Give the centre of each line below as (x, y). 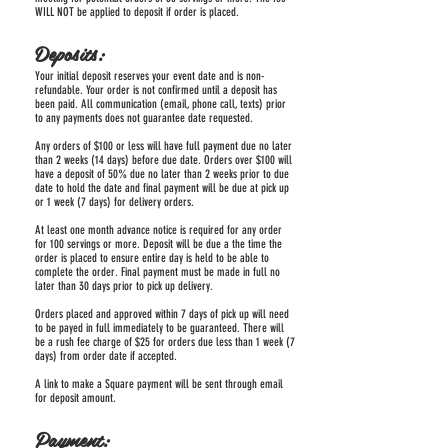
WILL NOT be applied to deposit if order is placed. (140, 11)
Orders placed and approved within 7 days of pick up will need (162, 313)
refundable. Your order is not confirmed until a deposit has (156, 89)
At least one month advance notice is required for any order (158, 229)
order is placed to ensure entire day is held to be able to (152, 257)
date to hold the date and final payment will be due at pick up (162, 187)
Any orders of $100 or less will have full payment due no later (163, 145)
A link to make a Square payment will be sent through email (159, 383)
